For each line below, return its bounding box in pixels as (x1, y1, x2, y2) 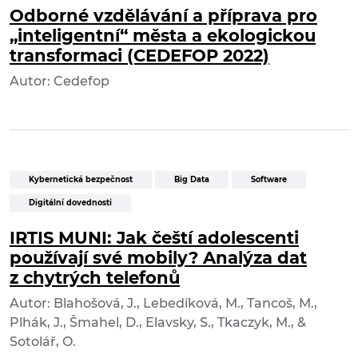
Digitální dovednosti (29, 198, 112, 208)
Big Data (174, 175, 209, 185)
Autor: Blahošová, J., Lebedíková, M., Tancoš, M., (10, 296, 317, 312)
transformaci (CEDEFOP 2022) (10, 46, 269, 66)
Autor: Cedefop (10, 74, 109, 89)
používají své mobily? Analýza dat (10, 248, 307, 268)
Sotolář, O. (10, 334, 76, 350)
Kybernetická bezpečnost (29, 175, 133, 185)
